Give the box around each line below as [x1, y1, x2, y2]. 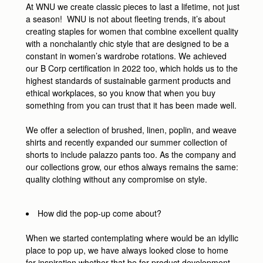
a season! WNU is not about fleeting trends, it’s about [26, 13, 225, 25]
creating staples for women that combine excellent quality [26, 25, 238, 38]
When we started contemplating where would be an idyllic [26, 232, 238, 244]
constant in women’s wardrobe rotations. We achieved [26, 50, 227, 62]
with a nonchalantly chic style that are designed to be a [26, 38, 229, 50]
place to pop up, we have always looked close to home [26, 244, 228, 257]
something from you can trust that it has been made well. [26, 99, 237, 112]
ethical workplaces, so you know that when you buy [26, 87, 215, 99]
